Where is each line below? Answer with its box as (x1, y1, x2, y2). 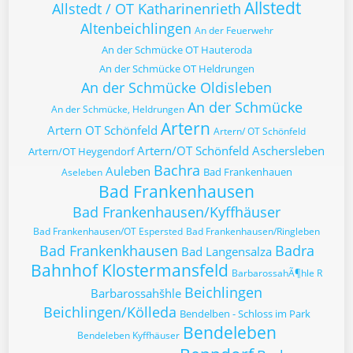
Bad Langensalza (180, 243, 272, 259)
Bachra (153, 161, 200, 180)
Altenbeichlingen (80, 19, 191, 38)
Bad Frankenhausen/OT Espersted (33, 225, 183, 238)
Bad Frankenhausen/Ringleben (186, 225, 320, 238)
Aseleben (61, 165, 102, 179)
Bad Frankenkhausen (39, 241, 178, 260)
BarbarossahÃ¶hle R (232, 266, 322, 280)
